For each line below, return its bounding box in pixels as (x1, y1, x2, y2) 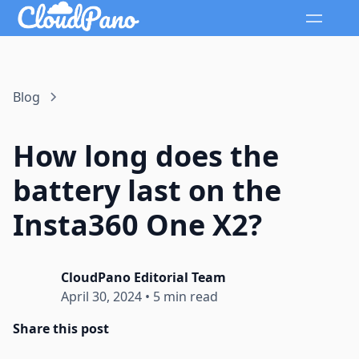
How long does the (13, 136, 279, 176)
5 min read (153, 288, 218, 306)
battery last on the (13, 171, 281, 211)
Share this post (13, 320, 109, 338)
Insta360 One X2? (13, 205, 262, 245)
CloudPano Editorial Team (61, 268, 226, 287)
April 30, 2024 (61, 288, 142, 306)
